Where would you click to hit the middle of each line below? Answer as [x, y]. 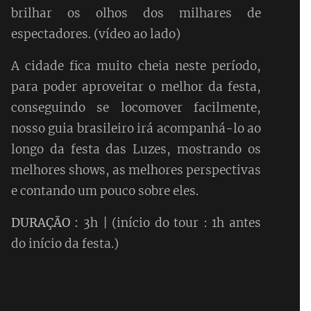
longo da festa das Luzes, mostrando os [136, 149]
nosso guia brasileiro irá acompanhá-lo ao [136, 128]
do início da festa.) [65, 243]
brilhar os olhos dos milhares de [136, 13]
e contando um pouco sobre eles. [104, 191]
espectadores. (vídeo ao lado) [95, 34]
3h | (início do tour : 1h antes [170, 222]
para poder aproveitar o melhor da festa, [136, 86]
